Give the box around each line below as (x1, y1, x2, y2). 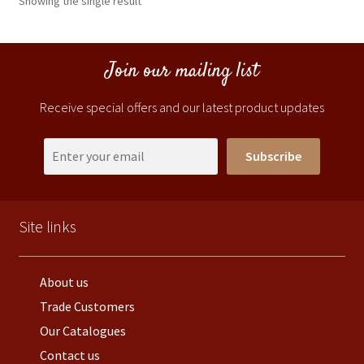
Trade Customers (39, 297, 135, 314)
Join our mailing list (106, 58, 258, 86)
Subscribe (245, 147, 301, 164)
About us (39, 273, 89, 290)
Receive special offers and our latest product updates (40, 99, 324, 116)
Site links (18, 215, 76, 236)
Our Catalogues (39, 322, 126, 339)
